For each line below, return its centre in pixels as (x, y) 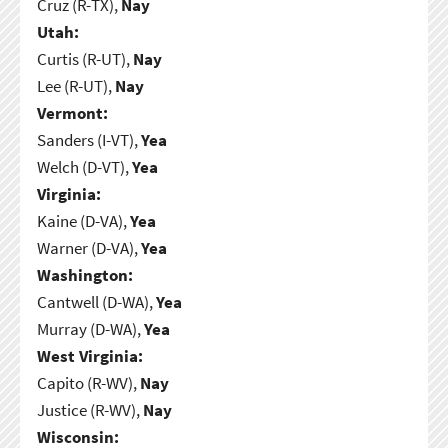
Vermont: (72, 112)
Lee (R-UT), (75, 85)
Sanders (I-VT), (88, 139)
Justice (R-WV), (89, 409)
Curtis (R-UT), (84, 58)
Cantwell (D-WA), (96, 301)
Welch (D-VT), (84, 166)
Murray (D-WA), (90, 328)
